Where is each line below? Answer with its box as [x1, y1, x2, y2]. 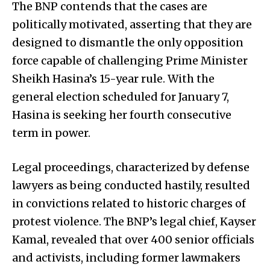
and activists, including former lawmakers [12, 250, 240, 265]
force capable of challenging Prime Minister [12, 53, 248, 67]
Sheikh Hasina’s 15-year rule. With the [12, 71, 215, 86]
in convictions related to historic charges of [12, 196, 246, 210]
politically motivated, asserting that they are [12, 17, 252, 31]
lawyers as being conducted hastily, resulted [12, 178, 250, 192]
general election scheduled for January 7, [12, 89, 229, 104]
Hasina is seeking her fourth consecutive [12, 107, 231, 122]
